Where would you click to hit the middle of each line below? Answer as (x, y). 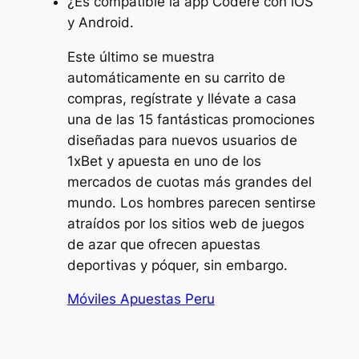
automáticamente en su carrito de (176, 77)
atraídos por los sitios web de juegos (186, 223)
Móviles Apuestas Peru (141, 299)
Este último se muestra (141, 56)
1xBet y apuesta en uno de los (164, 161)
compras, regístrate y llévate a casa (182, 98)
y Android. (100, 22)
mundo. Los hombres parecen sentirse (191, 202)
